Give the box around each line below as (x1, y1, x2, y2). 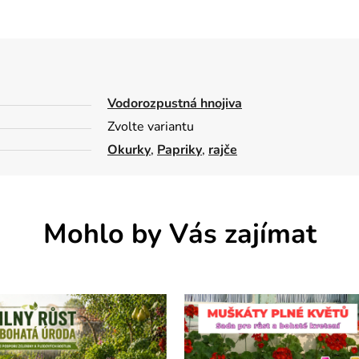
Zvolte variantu (107, 117, 194, 135)
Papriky (157, 140, 202, 159)
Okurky (107, 140, 151, 159)
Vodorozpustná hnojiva (107, 94, 242, 112)
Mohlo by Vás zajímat (42, 215, 317, 252)
